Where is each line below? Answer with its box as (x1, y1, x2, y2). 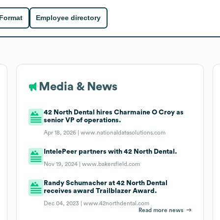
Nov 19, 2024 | (44, 161, 82, 167)
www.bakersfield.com (82, 161, 140, 167)
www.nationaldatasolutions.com (81, 129, 166, 136)
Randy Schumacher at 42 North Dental (44, 179, 168, 187)
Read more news (138, 207, 184, 213)
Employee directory (36, 14, 101, 22)
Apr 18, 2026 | (44, 129, 81, 136)
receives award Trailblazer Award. (44, 187, 158, 194)
